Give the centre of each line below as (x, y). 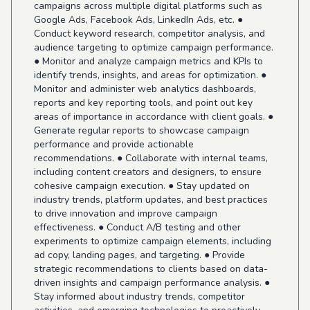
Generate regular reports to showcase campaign (142, 130)
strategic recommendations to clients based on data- (151, 269)
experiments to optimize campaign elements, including (153, 241)
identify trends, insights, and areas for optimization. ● (150, 75)
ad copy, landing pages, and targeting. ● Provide (139, 255)
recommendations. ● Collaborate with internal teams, (151, 158)
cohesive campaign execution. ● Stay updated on (142, 186)
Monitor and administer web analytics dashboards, (145, 89)
